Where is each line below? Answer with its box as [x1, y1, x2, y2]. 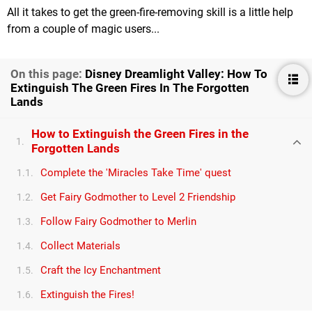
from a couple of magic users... [7, 22, 159, 36]
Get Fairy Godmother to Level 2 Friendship [40, 191, 235, 204]
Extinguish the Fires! [40, 288, 134, 302]
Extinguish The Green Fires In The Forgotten [10, 81, 249, 95]
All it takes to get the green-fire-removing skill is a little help [7, 6, 293, 19]
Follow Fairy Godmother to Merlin [40, 215, 196, 228]
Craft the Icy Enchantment [40, 264, 161, 277]
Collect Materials [40, 240, 120, 253]
